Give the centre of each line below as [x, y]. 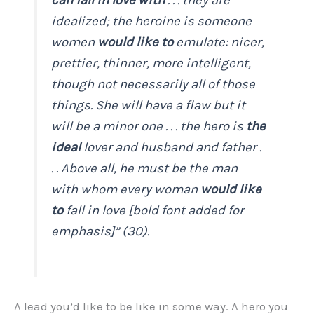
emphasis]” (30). [101, 231]
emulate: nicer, [219, 42]
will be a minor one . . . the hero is [149, 126]
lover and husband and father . [171, 147]
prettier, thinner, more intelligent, [151, 63]
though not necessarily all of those [153, 84]
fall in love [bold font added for [154, 210]
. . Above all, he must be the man [145, 168]
